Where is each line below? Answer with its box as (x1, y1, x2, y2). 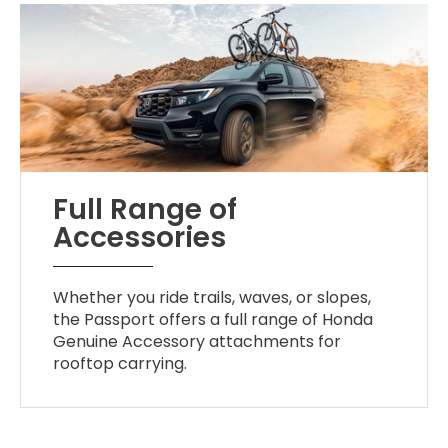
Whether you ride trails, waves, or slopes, (53, 286, 372, 310)
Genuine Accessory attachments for (53, 330, 342, 354)
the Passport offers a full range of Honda (53, 308, 374, 332)
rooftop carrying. (53, 352, 188, 376)
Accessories (53, 218, 227, 258)
